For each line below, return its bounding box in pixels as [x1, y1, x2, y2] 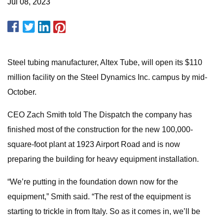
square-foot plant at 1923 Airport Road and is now [7, 140, 180, 148]
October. [7, 88, 37, 96]
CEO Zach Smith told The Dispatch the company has [7, 110, 192, 119]
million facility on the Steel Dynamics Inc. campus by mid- [7, 73, 207, 81]
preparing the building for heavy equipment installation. [7, 155, 199, 163]
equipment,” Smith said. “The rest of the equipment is [7, 192, 191, 201]
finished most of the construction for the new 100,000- [7, 125, 193, 134]
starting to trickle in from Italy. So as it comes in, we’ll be [7, 207, 200, 216]
